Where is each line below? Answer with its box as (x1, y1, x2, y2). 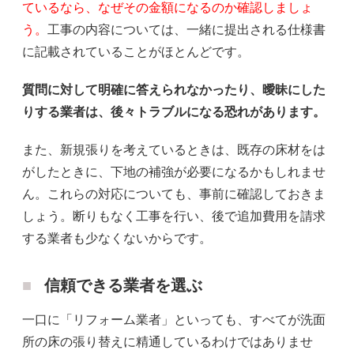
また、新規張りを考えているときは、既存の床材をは (22, 142, 326, 156)
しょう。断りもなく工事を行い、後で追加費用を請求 (22, 209, 326, 223)
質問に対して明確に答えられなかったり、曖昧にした (22, 82, 326, 96)
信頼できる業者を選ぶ (44, 276, 202, 294)
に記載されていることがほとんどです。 (22, 44, 250, 58)
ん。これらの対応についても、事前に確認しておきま (22, 186, 326, 201)
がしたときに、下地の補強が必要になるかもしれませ (22, 164, 326, 179)
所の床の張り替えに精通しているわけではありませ (22, 334, 313, 348)
